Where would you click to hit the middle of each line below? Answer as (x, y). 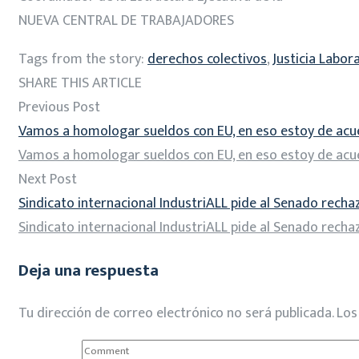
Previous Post (59, 107)
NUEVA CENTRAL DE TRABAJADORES (126, 20)
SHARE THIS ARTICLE (80, 83)
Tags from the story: (83, 59)
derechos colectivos (207, 59)
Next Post (48, 179)
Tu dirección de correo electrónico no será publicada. (176, 313)
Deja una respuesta (89, 270)
